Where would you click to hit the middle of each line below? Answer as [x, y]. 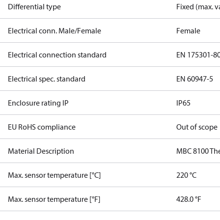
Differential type [34, 6]
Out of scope [197, 127]
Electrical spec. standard [47, 79]
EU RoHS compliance [42, 127]
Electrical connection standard [57, 55]
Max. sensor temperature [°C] [55, 175]
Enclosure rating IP [38, 103]
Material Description [41, 151]
